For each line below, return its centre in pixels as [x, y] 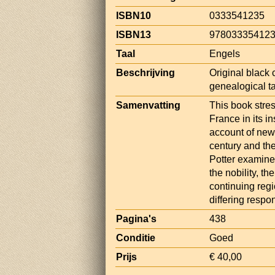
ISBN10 [134, 15]
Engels [225, 53]
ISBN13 [134, 34]
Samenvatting [148, 105]
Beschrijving [145, 72]
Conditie [136, 238]
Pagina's [136, 219]
